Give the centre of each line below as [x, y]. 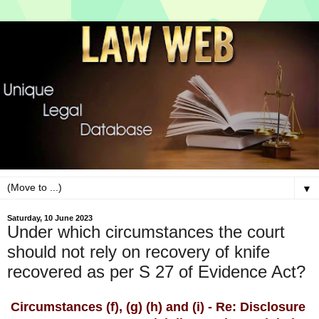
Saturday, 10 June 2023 [50, 218]
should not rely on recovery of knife [138, 252]
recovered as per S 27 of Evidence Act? [156, 272]
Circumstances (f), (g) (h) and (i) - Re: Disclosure [158, 307]
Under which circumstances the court [146, 232]
